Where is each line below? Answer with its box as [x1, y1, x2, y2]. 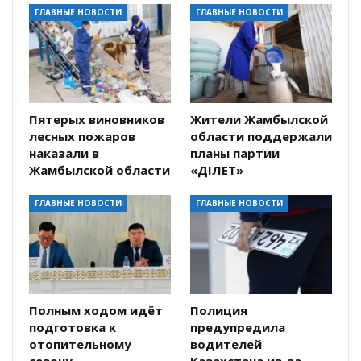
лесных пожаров [29, 128, 135, 145]
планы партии [190, 145, 280, 162]
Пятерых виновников [29, 111, 164, 128]
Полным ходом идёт [29, 302, 163, 319]
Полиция [190, 302, 247, 319]
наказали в [29, 145, 99, 162]
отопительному [29, 336, 131, 353]
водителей [190, 336, 262, 353]
